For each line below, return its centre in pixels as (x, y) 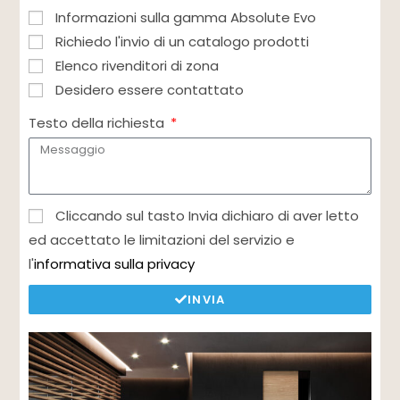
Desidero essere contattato (150, 90)
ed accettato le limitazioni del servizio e (162, 240)
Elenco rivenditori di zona (137, 66)
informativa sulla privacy (115, 264)
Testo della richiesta (99, 123)
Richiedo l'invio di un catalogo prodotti (183, 42)
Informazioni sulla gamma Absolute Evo (186, 18)
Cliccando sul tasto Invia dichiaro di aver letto (208, 216)
